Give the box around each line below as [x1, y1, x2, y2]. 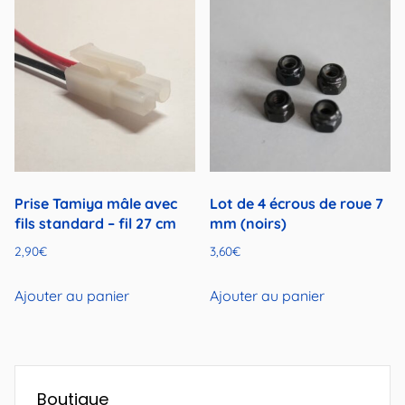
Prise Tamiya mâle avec [14, 193, 177, 212]
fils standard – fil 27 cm [14, 213, 176, 232]
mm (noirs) [210, 213, 287, 232]
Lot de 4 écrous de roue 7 [210, 193, 384, 212]
